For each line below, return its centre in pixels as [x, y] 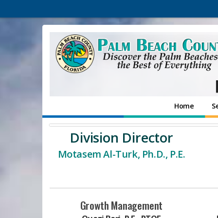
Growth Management [121, 205]
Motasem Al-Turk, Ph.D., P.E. [121, 154]
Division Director [121, 137]
